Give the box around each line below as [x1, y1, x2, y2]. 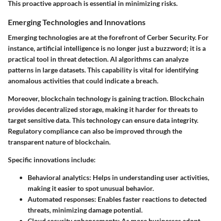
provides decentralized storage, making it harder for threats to [8, 105, 198, 114]
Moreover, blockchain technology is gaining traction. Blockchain [8, 94, 204, 103]
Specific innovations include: [8, 155, 96, 164]
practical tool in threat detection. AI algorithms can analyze [8, 55, 188, 64]
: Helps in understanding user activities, [89, 173, 209, 182]
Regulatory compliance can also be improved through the [8, 127, 182, 136]
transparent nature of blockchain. [8, 138, 110, 147]
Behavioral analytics [28, 173, 89, 182]
